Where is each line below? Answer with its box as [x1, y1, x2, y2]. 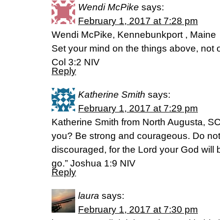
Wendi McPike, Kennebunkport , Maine [52, 29, 216, 40]
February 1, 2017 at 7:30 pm [78, 204, 198, 215]
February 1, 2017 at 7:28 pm [78, 16, 198, 26]
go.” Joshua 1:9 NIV [52, 158, 136, 168]
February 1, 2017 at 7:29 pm [78, 103, 198, 113]
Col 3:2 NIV [52, 57, 100, 67]
